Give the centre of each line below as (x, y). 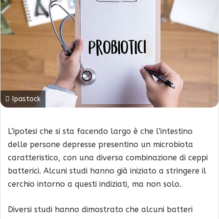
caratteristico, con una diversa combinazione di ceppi (108, 158)
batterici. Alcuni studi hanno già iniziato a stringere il (107, 171)
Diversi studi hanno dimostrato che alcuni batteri (100, 210)
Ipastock (25, 99)
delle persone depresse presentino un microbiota (100, 145)
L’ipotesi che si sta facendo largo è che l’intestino (100, 131)
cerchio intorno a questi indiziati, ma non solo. (95, 184)
